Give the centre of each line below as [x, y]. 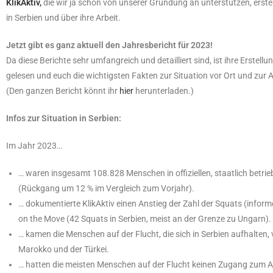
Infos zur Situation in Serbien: [64, 119]
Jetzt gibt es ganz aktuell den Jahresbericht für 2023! [109, 45]
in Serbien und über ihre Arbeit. [63, 18]
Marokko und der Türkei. [64, 250]
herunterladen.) [164, 91]
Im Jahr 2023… [34, 146]
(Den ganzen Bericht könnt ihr [63, 91]
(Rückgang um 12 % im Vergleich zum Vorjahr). [106, 189]
